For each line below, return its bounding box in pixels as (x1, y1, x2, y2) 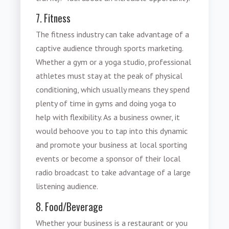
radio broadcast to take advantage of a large (36, 167, 191, 178)
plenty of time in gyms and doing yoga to (36, 98, 177, 109)
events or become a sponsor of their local (36, 153, 181, 164)
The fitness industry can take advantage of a (36, 29, 190, 40)
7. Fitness (36, 11, 71, 26)
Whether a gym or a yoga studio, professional (36, 57, 192, 67)
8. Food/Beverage (36, 199, 103, 214)
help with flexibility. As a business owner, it (36, 112, 180, 123)
